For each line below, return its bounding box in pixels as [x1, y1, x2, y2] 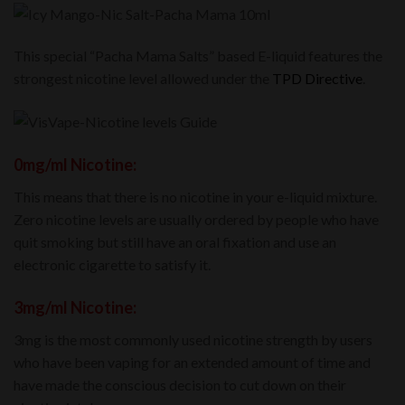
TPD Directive [272, 70, 363, 88]
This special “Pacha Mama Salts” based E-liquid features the [14, 47, 382, 65]
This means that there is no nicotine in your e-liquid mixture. [14, 188, 377, 206]
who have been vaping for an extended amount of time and [14, 353, 371, 371]
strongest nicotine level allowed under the [14, 70, 272, 88]
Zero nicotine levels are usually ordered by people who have [14, 211, 379, 229]
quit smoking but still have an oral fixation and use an [14, 233, 336, 251]
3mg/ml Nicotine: [14, 297, 137, 317]
